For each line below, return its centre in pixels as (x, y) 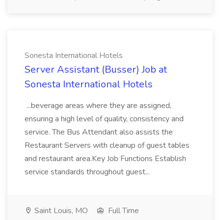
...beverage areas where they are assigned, (98, 106)
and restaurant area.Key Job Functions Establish (105, 159)
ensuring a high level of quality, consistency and (104, 119)
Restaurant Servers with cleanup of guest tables (107, 145)
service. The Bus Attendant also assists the (99, 132)
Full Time (123, 211)
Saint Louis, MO (60, 211)
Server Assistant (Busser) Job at (96, 69)
